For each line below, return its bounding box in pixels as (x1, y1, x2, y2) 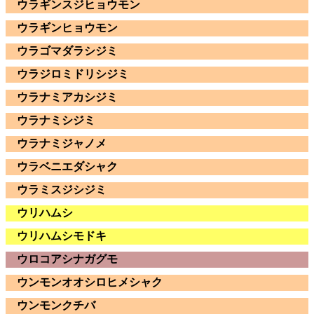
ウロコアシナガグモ (17, 252, 118, 265)
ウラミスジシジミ (17, 183, 107, 196)
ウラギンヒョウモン (17, 21, 118, 34)
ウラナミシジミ (17, 114, 95, 126)
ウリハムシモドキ (17, 229, 107, 242)
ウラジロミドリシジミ (17, 67, 129, 80)
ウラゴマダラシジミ (17, 44, 118, 57)
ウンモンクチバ (17, 299, 95, 311)
